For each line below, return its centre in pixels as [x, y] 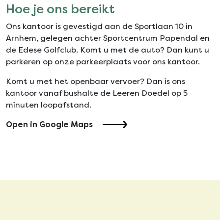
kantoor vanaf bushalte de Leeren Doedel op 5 [97, 93]
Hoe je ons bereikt [60, 9]
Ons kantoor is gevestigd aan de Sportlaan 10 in [99, 26]
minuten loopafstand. [49, 105]
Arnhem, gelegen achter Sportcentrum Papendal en [108, 38]
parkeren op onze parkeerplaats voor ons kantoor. [103, 61]
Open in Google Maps [49, 124]
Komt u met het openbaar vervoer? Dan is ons [96, 81]
